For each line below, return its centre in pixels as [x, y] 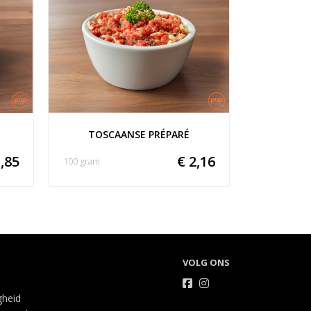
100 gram [82, 162]
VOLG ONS [206, 262]
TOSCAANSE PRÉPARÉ [138, 135]
